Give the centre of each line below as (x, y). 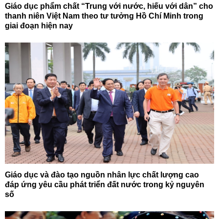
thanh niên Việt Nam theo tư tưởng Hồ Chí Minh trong (104, 16)
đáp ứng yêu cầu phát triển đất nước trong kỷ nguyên (105, 184)
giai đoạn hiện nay (39, 25)
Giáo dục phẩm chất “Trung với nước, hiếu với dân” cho (109, 6)
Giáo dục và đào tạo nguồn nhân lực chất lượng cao (102, 175)
